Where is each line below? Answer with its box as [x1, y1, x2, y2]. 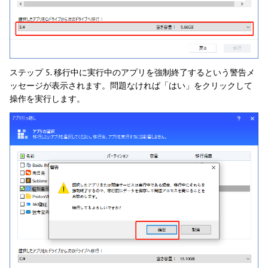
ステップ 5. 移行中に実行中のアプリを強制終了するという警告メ [10, 66, 255, 78]
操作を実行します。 [10, 93, 85, 104]
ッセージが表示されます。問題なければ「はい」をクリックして [10, 80, 252, 91]
